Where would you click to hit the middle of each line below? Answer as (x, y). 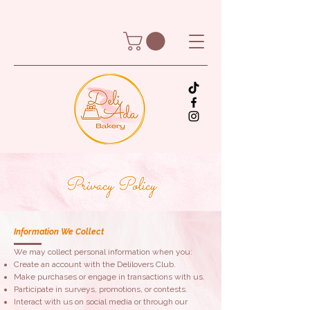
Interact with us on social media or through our (101, 302)
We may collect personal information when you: (103, 252)
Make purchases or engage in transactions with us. (109, 277)
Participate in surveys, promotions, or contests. (101, 290)
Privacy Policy (110, 186)
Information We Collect (59, 232)
